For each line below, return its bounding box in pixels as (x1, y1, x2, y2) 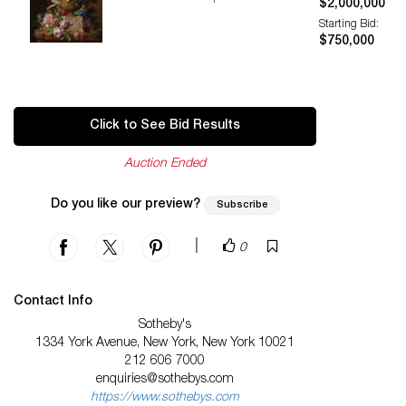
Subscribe (216, 200, 267, 211)
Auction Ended (124, 158, 207, 171)
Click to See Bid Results (90, 120, 241, 133)
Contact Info (14, 295, 92, 309)
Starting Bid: (319, 19, 379, 31)
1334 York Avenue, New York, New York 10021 (35, 337, 295, 351)
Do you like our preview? (50, 198, 200, 212)
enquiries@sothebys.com (96, 373, 235, 387)
